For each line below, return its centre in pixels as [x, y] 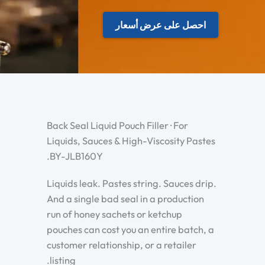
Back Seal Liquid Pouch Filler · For [117, 125]
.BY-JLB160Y [75, 156]
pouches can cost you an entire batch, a [130, 229]
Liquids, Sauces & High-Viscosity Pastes [131, 140]
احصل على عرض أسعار [161, 25]
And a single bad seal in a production [125, 198]
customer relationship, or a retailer [122, 245]
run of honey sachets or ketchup [114, 214]
